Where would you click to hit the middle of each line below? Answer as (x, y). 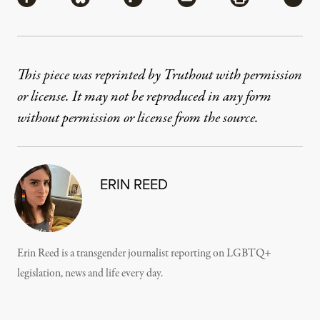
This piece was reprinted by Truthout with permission (160, 76)
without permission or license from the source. (138, 119)
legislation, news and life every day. (90, 274)
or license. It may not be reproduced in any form (144, 97)
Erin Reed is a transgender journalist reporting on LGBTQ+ (144, 254)
